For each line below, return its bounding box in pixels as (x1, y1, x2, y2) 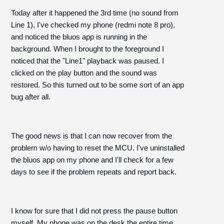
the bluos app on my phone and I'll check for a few (11, 155, 174, 164)
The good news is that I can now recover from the (11, 131, 172, 140)
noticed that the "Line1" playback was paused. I (11, 56, 164, 65)
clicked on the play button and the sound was (11, 68, 157, 77)
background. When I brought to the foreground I (11, 44, 164, 53)
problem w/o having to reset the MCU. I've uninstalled (11, 143, 185, 152)
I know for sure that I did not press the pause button (11, 206, 178, 215)
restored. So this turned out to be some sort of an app (11, 80, 184, 89)
